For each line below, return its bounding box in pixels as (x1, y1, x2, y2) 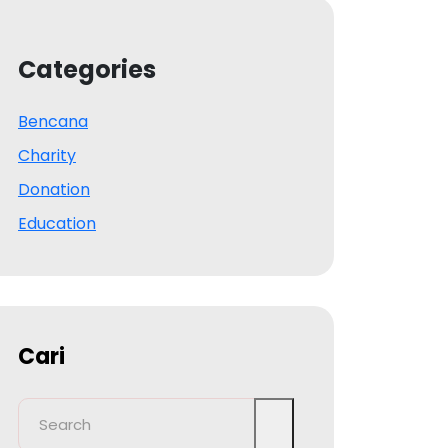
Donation (18, 177, 90, 201)
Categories (18, 52, 156, 86)
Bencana (18, 109, 88, 133)
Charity (18, 143, 76, 167)
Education (18, 211, 96, 235)
